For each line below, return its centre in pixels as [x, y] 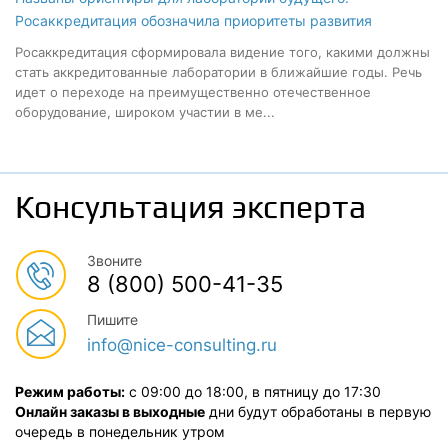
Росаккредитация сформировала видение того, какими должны [222, 52]
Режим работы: [70, 391]
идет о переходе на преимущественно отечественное [193, 92]
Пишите [112, 319]
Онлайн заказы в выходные [110, 411]
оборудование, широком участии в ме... [145, 112]
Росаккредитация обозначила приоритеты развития [193, 20]
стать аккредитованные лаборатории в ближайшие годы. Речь [218, 72]
